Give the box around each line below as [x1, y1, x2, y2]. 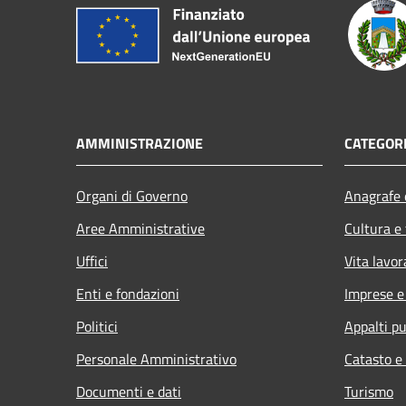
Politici [76, 314, 118, 337]
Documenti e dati [76, 380, 181, 402]
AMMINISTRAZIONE [76, 131, 203, 154]
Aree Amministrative [76, 217, 205, 239]
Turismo [344, 380, 393, 402]
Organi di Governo [76, 184, 188, 207]
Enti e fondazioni [76, 282, 179, 304]
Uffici [76, 249, 108, 272]
